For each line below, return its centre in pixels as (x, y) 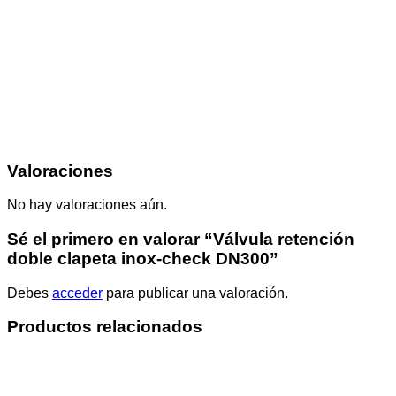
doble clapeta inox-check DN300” (143, 259)
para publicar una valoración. (195, 293)
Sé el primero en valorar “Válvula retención (181, 240)
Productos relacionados (105, 327)
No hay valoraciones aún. (87, 205)
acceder (77, 293)
